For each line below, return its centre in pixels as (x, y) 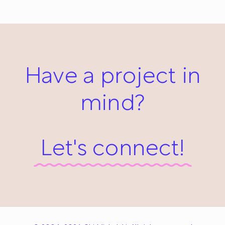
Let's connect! (113, 149)
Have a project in (113, 77)
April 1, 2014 (28, 9)
